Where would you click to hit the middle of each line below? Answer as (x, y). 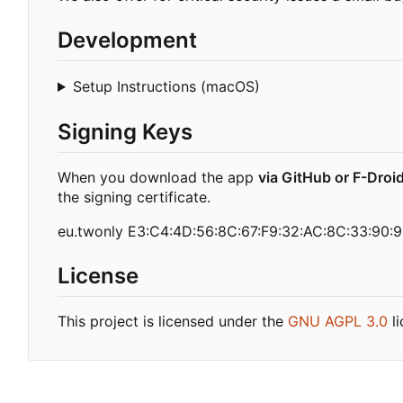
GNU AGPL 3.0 (338, 322)
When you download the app (158, 178)
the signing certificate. (134, 197)
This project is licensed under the (173, 322)
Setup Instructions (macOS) (166, 87)
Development (127, 40)
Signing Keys (125, 132)
